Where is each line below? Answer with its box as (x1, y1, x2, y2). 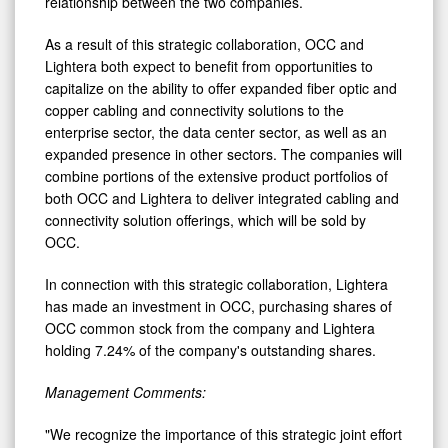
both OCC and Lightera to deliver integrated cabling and (45, 187, 399, 208)
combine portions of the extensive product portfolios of (45, 165, 388, 186)
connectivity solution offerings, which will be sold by (45, 209, 366, 230)
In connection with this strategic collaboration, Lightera (45, 273, 388, 294)
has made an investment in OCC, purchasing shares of (45, 295, 392, 316)
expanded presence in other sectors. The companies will (45, 143, 402, 164)
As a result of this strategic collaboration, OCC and (45, 33, 364, 54)
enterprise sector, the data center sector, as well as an (45, 121, 387, 142)
